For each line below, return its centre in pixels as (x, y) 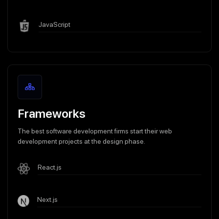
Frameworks (52, 113)
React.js (49, 167)
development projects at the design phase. (81, 141)
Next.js (48, 199)
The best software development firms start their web (95, 131)
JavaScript (54, 24)
